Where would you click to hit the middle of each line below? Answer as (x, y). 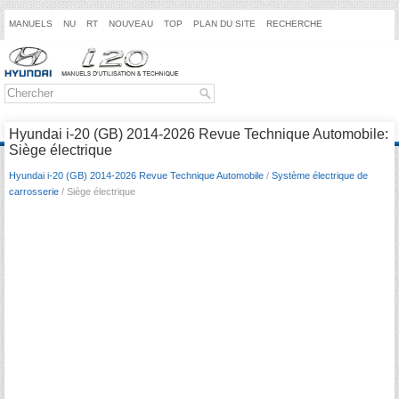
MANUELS (31, 24)
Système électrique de (320, 176)
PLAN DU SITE (224, 24)
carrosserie (34, 192)
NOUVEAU (131, 24)
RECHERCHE (294, 24)
